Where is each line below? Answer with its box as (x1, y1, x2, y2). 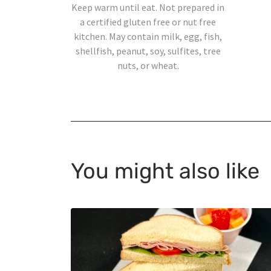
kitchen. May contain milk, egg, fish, (74, 30, 222, 43)
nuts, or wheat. (117, 59, 179, 72)
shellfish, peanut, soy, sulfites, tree (75, 45, 221, 57)
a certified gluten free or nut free (80, 16, 216, 28)
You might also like (71, 158, 260, 184)
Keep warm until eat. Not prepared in (71, 1, 224, 14)
